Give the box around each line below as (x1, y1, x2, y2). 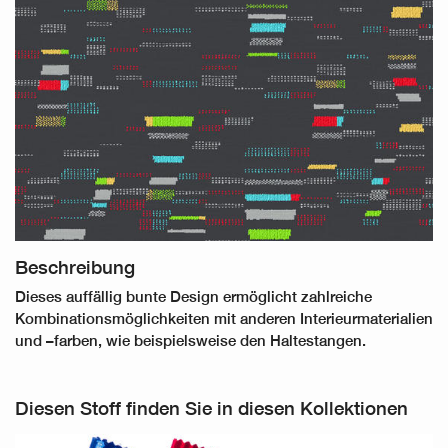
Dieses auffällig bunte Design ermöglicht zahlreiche (15, 286, 372, 306)
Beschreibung (15, 255, 135, 279)
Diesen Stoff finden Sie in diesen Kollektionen (15, 395, 408, 419)
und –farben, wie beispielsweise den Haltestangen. (15, 330, 366, 350)
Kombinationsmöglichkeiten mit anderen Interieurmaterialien (15, 308, 433, 328)
